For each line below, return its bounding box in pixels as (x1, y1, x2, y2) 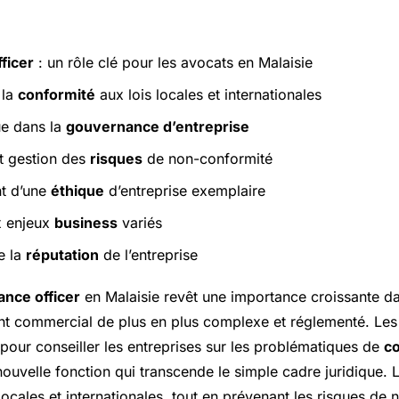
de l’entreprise (99, 246, 198, 265)
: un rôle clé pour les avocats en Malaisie (34, 53, 313, 72)
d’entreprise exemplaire (104, 182, 265, 200)
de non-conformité (142, 150, 273, 168)
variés (118, 214, 162, 232)
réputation (26, 246, 99, 265)
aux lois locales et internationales (95, 85, 322, 104)
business (54, 214, 118, 232)
